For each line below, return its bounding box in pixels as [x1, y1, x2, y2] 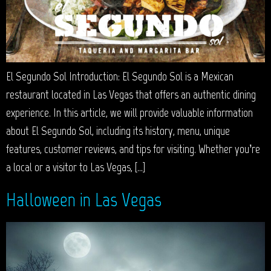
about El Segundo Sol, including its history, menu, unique [6, 123, 230, 139]
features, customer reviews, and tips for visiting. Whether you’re [6, 142, 260, 157]
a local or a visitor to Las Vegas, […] [6, 160, 145, 175]
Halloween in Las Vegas [6, 188, 162, 212]
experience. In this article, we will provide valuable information [6, 105, 253, 120]
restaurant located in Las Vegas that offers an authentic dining [6, 87, 256, 102]
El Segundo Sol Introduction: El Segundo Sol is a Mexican [6, 69, 233, 84]
